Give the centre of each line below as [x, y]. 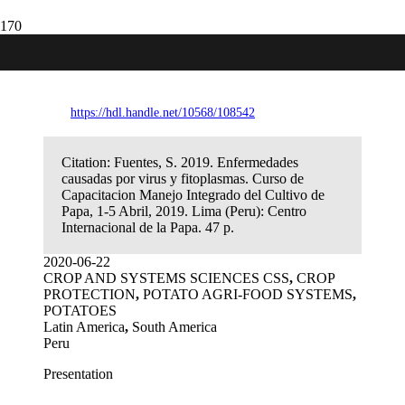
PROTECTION [89, 295]
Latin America [84, 327]
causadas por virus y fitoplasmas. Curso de [183, 179]
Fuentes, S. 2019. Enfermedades [206, 163]
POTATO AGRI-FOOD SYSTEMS [248, 295]
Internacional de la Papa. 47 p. [148, 228]
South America [174, 327]
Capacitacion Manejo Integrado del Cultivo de [193, 195]
